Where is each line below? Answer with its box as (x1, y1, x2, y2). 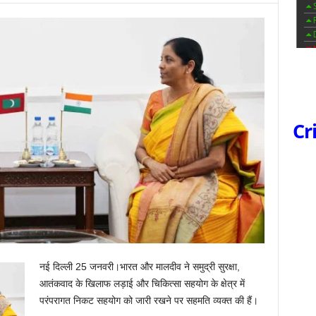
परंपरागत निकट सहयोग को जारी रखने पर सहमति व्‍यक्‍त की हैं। (39, 295, 258, 306)
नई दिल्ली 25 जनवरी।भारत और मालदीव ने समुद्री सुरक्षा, (39, 261, 240, 272)
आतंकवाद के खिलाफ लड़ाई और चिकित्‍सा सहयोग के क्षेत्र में (39, 278, 245, 289)
